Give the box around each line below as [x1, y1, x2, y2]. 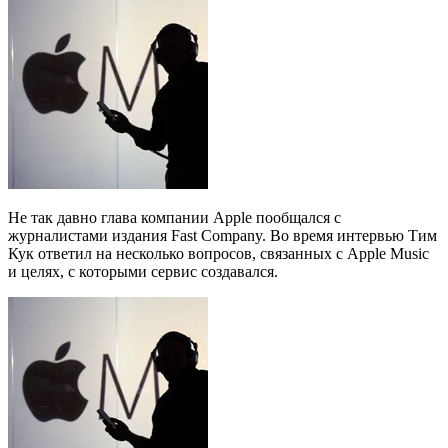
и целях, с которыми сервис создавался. [8, 262, 278, 280]
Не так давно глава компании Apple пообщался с [8, 208, 341, 226]
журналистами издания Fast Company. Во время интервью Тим [8, 226, 437, 244]
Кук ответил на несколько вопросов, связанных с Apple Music [8, 244, 429, 262]
